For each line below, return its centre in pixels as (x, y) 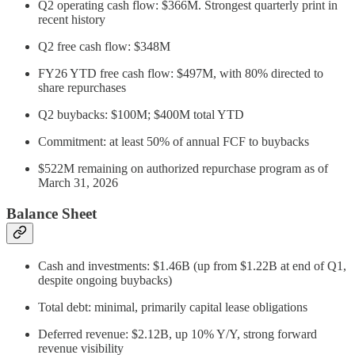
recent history (72, 20)
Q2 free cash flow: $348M (104, 47)
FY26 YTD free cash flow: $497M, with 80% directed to (181, 74)
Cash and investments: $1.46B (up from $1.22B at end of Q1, (192, 265)
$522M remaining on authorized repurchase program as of (183, 169)
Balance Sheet (52, 213)
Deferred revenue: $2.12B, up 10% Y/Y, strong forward (177, 334)
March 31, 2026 (78, 183)
